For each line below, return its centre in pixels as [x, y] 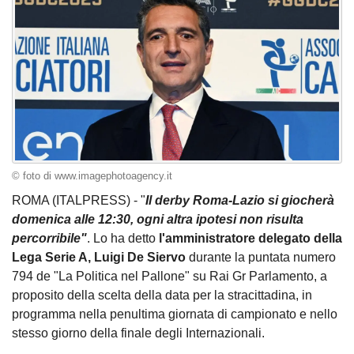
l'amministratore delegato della [250, 239]
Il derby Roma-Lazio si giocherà [240, 201]
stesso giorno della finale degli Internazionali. [138, 333]
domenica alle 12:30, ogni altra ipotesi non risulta [158, 220]
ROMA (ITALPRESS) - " [79, 201]
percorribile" [49, 239]
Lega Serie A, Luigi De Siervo [99, 258]
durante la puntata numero [261, 258]
